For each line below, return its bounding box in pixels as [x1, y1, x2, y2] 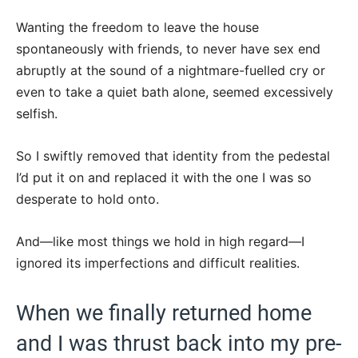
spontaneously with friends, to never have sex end [16, 40, 320, 57]
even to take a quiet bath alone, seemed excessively [16, 83, 333, 100]
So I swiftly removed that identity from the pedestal [16, 147, 330, 164]
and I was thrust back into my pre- [16, 330, 341, 356]
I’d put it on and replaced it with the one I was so [16, 169, 312, 185]
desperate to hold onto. [16, 190, 159, 207]
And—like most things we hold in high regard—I [16, 233, 304, 249]
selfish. [16, 105, 58, 121]
